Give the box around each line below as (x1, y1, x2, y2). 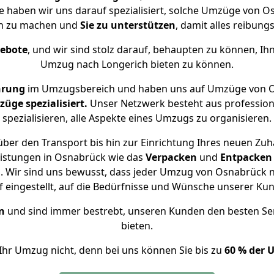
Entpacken (220, 150, 272, 164)
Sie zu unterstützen (80, 18, 176, 32)
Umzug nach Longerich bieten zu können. (40, 57, 234, 71)
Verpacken (146, 150, 197, 164)
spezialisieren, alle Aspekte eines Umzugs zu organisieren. (2, 111, 272, 125)
